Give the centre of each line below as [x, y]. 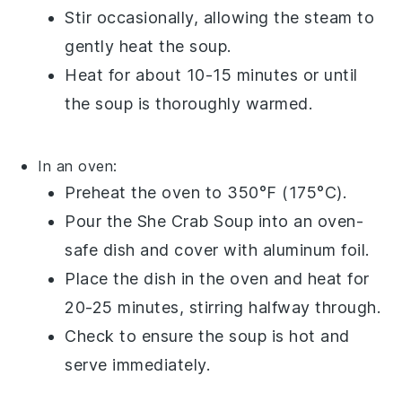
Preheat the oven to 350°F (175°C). [206, 192]
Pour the [101, 221]
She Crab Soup [195, 221]
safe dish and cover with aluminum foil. [217, 249]
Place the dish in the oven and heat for [217, 278]
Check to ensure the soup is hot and [207, 336]
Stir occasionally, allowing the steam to [220, 17]
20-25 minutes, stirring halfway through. [223, 307]
